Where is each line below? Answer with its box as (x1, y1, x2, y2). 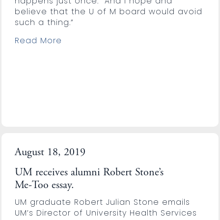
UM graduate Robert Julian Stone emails (14, 196, 190, 208)
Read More (14, 34, 62, 46)
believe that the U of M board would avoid (14, 5, 202, 17)
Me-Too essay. (14, 180, 74, 191)
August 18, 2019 (14, 147, 85, 158)
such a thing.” (14, 16, 74, 28)
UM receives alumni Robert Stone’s (14, 167, 164, 178)
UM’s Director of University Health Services (14, 207, 197, 219)
